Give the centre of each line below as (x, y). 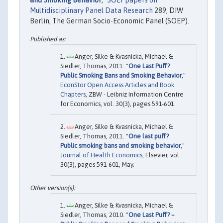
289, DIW (168, 11)
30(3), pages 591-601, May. (97, 164)
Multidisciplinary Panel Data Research (91, 11)
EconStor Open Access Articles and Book (117, 85)
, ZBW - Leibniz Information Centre (135, 94)
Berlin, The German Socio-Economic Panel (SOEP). (110, 21)
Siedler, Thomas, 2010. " (94, 215)
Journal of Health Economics (101, 155)
